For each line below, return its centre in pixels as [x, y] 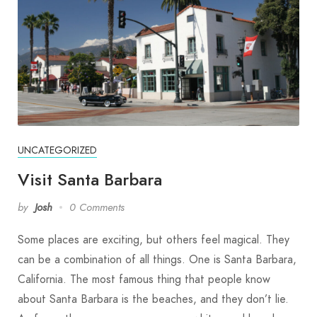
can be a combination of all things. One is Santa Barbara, [157, 259]
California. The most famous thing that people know [144, 279]
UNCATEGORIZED [57, 150]
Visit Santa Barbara [90, 179]
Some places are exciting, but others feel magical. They [154, 240]
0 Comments [97, 207]
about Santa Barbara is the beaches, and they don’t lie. [153, 299]
